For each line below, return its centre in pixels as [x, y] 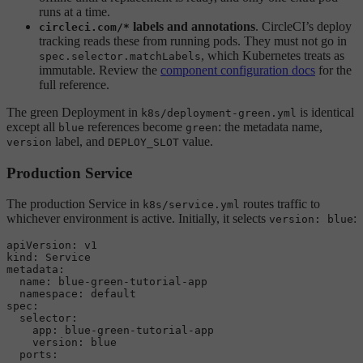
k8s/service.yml [191, 205]
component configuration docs [238, 70]
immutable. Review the [100, 70]
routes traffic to [280, 204]
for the [333, 70]
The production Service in [75, 204]
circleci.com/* [84, 27]
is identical [325, 112]
